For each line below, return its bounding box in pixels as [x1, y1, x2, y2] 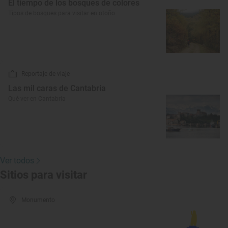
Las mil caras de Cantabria [8, 83, 106, 93]
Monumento [21, 196, 55, 204]
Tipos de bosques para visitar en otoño [8, 10, 115, 17]
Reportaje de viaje [21, 70, 70, 77]
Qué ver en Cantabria [8, 95, 66, 102]
